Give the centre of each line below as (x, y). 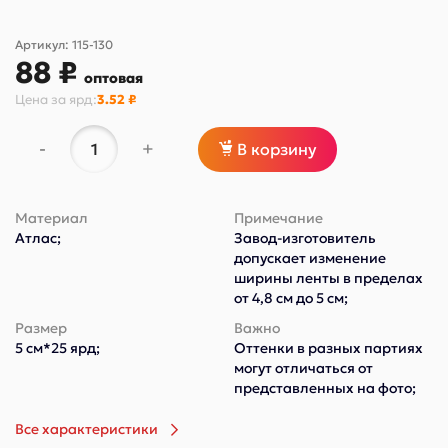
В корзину (277, 149)
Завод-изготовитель (305, 238)
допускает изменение (310, 258)
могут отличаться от (303, 368)
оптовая (113, 78)
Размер (41, 328)
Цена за (42, 100)
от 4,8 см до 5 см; (291, 298)
